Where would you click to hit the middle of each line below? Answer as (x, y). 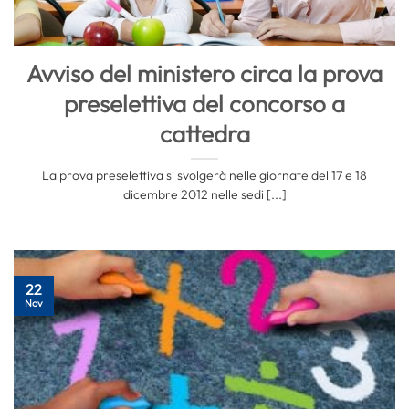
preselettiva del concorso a (204, 104)
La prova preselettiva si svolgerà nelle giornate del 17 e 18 (204, 175)
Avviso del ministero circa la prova (204, 74)
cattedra (204, 134)
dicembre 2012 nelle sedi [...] (204, 194)
